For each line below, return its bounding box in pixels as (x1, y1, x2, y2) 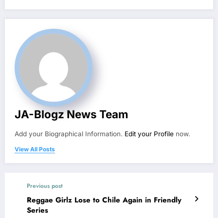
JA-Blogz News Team (15, 108, 128, 121)
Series (27, 205, 48, 216)
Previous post (27, 182, 63, 191)
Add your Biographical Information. (15, 130, 125, 138)
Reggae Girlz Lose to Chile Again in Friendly (27, 195, 182, 206)
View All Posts (15, 145, 55, 153)
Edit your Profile (125, 130, 174, 138)
